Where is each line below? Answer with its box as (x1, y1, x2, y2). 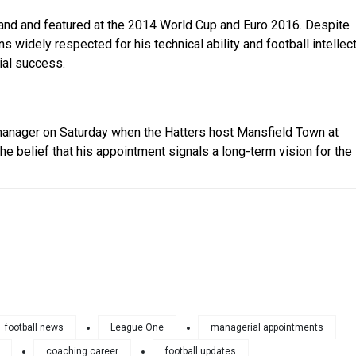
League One (110, 322, 164, 334)
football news (5, 322, 64, 334)
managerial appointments (211, 322, 323, 334)
